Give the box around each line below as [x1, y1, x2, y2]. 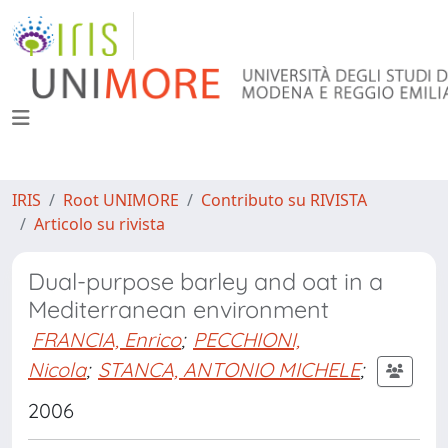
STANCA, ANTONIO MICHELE [98, 356, 360, 382]
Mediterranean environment [28, 295, 329, 324]
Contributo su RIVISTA [201, 189, 367, 211]
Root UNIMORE [63, 189, 179, 211]
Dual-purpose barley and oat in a [28, 267, 383, 296]
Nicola [28, 356, 86, 382]
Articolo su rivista [34, 213, 165, 235]
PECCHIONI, [193, 327, 300, 352]
